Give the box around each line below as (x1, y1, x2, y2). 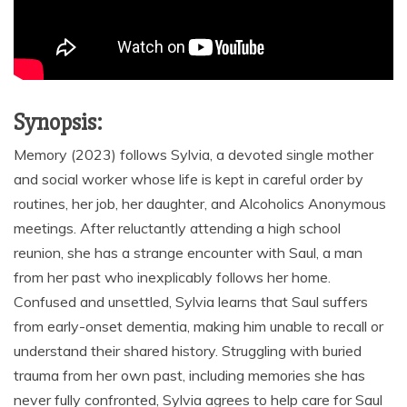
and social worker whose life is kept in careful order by (14, 169, 363, 188)
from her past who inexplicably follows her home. (14, 267, 331, 286)
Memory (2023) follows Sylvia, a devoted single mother (14, 144, 373, 164)
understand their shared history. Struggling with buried (14, 341, 362, 360)
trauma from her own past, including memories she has (14, 365, 365, 384)
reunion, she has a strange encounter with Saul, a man (14, 243, 362, 262)
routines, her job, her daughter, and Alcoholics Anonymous (14, 194, 386, 213)
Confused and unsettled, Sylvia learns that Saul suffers (14, 292, 368, 311)
